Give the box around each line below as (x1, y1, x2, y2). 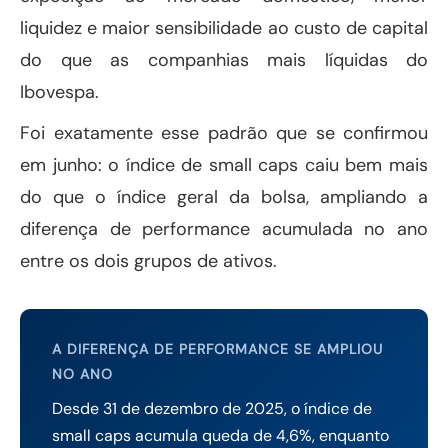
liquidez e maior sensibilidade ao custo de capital (20, 16, 428, 41)
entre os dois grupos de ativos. (20, 249, 277, 274)
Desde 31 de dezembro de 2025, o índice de (52, 398, 372, 420)
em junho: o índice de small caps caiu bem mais (20, 153, 428, 178)
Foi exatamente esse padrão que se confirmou (20, 121, 428, 146)
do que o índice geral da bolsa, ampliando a (20, 185, 428, 210)
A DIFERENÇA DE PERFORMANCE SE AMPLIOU (52, 340, 383, 359)
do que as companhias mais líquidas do (20, 48, 428, 73)
